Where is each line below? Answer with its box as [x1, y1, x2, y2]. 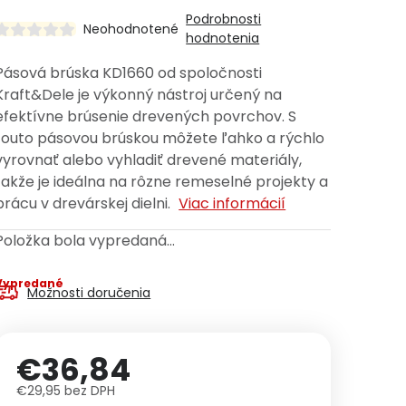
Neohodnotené [83, 20, 179, 38]
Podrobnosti [186, 10, 262, 28]
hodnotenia [186, 29, 260, 47]
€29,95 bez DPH [16, 382, 116, 400]
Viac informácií [179, 193, 286, 214]
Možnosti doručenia [27, 284, 151, 302]
